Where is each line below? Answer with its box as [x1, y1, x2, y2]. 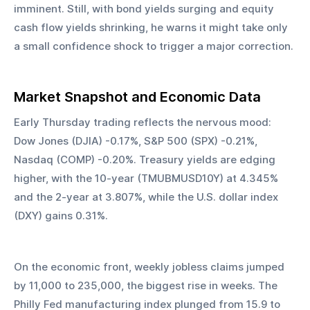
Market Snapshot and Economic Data [14, 89, 261, 106]
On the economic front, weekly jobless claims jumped [14, 260, 287, 274]
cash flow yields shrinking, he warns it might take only [14, 21, 291, 35]
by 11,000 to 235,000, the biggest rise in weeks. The [14, 279, 280, 293]
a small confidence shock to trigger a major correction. [14, 39, 293, 53]
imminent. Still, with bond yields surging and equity [14, 2, 277, 16]
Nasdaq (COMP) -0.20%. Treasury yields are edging [14, 153, 278, 167]
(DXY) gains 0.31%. [14, 209, 108, 223]
